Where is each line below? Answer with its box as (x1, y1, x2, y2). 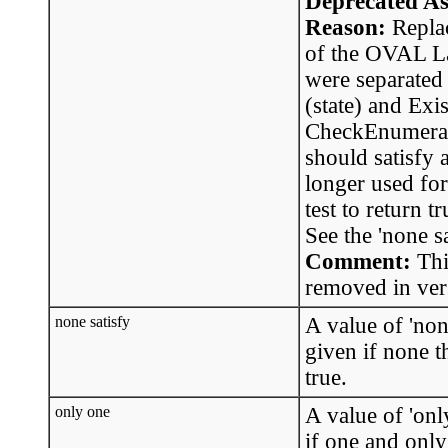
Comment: (305, 248, 417, 274)
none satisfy (55, 312, 134, 330)
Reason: (305, 14, 392, 40)
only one (55, 402, 114, 420)
